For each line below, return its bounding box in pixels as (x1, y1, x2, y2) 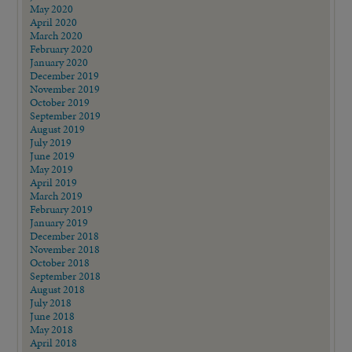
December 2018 (30, 227, 100, 244)
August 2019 (30, 120, 86, 137)
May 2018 (30, 321, 74, 337)
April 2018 (30, 334, 78, 350)
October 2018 (30, 254, 90, 270)
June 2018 (30, 307, 75, 324)
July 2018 (30, 294, 72, 310)
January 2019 (30, 214, 89, 230)
